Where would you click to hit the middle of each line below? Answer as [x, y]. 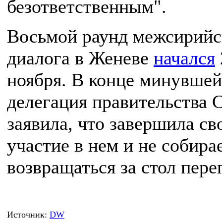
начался [184, 58]
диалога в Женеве [80, 58]
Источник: [28, 215]
